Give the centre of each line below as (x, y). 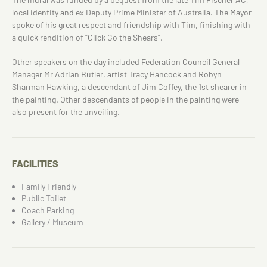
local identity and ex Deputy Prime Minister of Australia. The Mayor (132, 12)
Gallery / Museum (52, 222)
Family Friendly (49, 186)
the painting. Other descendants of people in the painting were (125, 99)
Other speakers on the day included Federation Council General (126, 62)
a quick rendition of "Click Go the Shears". (87, 37)
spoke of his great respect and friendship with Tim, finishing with (131, 25)
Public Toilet (44, 198)
